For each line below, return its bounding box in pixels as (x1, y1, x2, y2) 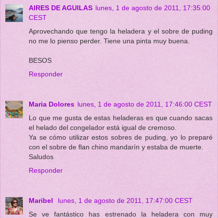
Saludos (29, 152, 54, 161)
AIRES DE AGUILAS (29, 3, 92, 12)
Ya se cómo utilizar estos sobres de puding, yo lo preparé (29, 133, 213, 141)
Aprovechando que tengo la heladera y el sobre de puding (29, 27, 213, 35)
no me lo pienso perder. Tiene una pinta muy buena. (29, 36, 190, 45)
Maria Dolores (29, 100, 74, 108)
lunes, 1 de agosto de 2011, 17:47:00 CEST (58, 196, 193, 204)
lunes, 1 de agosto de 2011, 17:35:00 (95, 3, 210, 12)
